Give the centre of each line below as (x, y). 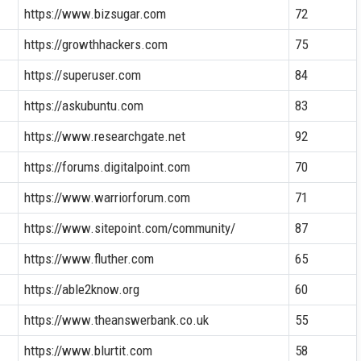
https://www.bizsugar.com (95, 13)
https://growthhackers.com (95, 44)
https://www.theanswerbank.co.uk (116, 320)
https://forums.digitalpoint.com (107, 166)
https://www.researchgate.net (104, 136)
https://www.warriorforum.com (107, 197)
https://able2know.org (81, 289)
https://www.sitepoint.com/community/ (129, 228)
